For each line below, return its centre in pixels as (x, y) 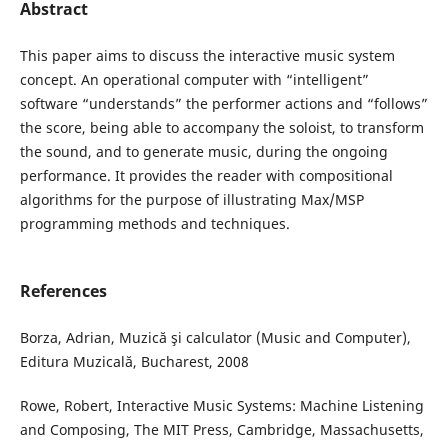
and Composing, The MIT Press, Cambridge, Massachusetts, (221, 430)
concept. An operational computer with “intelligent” (194, 80)
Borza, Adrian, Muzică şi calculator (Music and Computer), (215, 338)
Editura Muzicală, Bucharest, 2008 (134, 362)
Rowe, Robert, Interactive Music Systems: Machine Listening (221, 406)
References (63, 291)
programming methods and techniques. (154, 224)
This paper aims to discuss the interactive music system (207, 56)
